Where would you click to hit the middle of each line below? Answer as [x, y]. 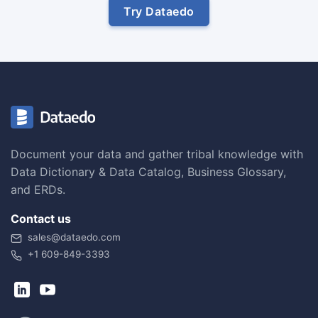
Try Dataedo [159, 12]
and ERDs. [38, 190]
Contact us [41, 219]
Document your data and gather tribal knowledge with [157, 154]
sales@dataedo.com [74, 237]
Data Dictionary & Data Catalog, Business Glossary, [148, 172]
